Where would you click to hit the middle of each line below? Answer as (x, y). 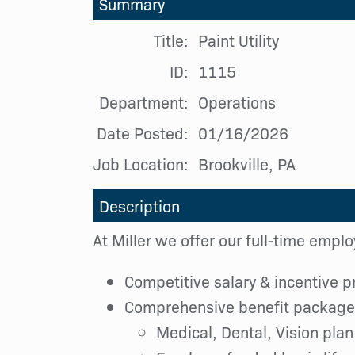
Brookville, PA (247, 163)
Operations (237, 101)
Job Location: (141, 163)
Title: (171, 40)
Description (139, 205)
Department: (144, 101)
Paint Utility (239, 40)
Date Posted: (143, 132)
